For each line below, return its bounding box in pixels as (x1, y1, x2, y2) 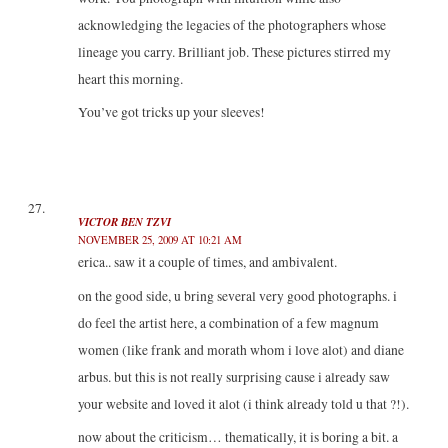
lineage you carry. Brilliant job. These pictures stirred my (77, 42, 391, 61)
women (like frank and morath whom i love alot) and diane (77, 340, 404, 359)
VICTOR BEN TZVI (77, 213, 171, 230)
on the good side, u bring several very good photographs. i (77, 286, 397, 305)
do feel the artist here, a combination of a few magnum (77, 313, 379, 332)
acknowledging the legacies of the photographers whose (77, 15, 386, 34)
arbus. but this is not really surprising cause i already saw (77, 367, 390, 386)
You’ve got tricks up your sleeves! (77, 103, 265, 122)
